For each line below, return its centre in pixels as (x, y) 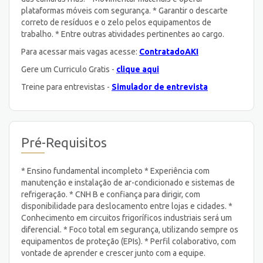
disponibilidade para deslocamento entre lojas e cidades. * (127, 206)
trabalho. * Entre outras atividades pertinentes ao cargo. (123, 34)
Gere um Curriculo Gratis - (69, 69)
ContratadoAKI (169, 51)
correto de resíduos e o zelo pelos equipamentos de (116, 22)
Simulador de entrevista (160, 87)
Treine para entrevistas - (66, 87)
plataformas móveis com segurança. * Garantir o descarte (124, 10)
